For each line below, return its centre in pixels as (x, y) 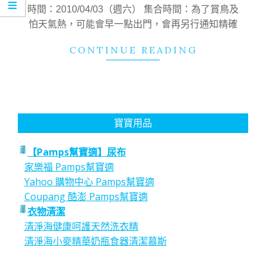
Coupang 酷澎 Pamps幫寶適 (86, 196)
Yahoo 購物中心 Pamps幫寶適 (89, 181)
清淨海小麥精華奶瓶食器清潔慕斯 (95, 241)
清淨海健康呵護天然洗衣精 (81, 226)
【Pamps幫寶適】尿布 (77, 152)
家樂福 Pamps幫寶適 (69, 167)
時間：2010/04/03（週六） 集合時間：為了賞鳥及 (133, 9)
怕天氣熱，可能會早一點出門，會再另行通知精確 (133, 24)
